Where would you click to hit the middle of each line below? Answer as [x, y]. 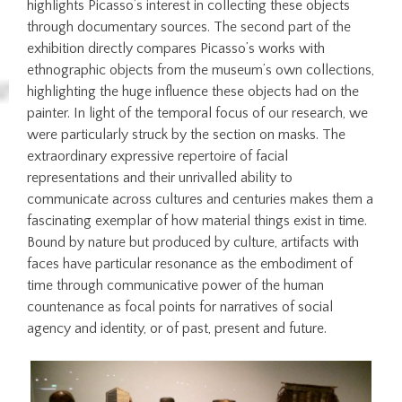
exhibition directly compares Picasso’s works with [176, 48]
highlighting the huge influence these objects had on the [193, 91]
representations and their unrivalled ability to [160, 177]
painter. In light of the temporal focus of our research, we [198, 113]
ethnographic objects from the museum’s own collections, [201, 70]
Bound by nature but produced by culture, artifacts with [193, 242]
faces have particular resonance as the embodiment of [190, 263]
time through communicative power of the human [176, 285]
